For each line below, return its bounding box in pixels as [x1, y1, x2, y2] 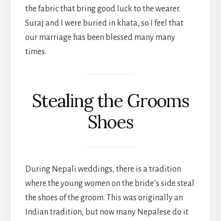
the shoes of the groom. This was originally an [25, 193, 183, 203]
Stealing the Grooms [32, 89, 189, 112]
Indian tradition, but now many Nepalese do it [25, 208, 188, 217]
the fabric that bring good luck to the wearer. [25, 4, 180, 14]
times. [25, 47, 46, 57]
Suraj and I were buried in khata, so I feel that [25, 19, 184, 28]
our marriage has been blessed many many [25, 33, 175, 42]
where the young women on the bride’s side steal [25, 179, 194, 188]
